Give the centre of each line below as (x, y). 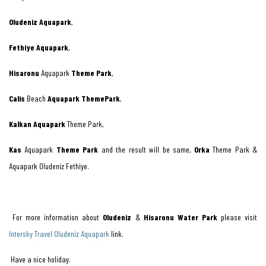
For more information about (56, 217)
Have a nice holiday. (40, 259)
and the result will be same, (148, 150)
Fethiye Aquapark (39, 47)
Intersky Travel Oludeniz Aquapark (59, 234)
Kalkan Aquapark (38, 124)
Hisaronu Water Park (182, 217)
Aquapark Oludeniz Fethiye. (49, 166)
